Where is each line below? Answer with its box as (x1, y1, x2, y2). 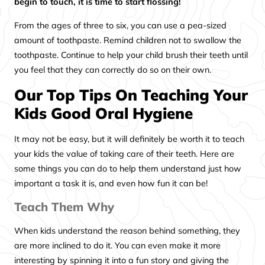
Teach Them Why (14, 199, 115, 214)
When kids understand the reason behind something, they (14, 225, 241, 236)
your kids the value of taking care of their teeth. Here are (14, 148, 235, 160)
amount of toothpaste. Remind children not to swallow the (14, 34, 242, 46)
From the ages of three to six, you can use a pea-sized (14, 20, 227, 31)
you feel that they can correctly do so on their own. (14, 64, 212, 75)
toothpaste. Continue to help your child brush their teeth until (14, 49, 248, 60)
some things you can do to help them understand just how (14, 163, 242, 174)
